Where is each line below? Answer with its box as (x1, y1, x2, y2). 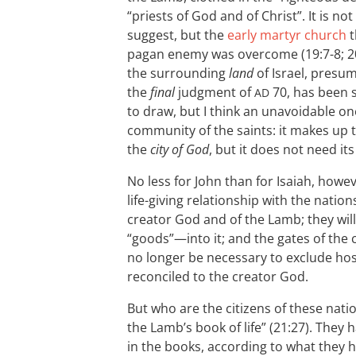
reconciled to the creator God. (127, 268, 308, 285)
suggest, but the (127, 26, 227, 44)
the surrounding (127, 64, 229, 82)
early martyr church (227, 26, 346, 44)
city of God (150, 141, 209, 158)
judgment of (175, 83, 254, 101)
